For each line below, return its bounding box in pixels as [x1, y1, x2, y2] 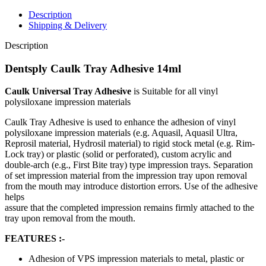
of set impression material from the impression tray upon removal [5, 170, 247, 181]
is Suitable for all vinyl [131, 86, 218, 97]
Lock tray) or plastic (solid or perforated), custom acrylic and [5, 149, 232, 160]
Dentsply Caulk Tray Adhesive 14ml [5, 62, 181, 75]
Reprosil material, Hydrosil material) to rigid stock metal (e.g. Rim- [5, 138, 255, 149]
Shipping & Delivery [28, 20, 107, 30]
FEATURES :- [5, 233, 65, 244]
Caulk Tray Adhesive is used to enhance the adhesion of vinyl [5, 117, 236, 128]
